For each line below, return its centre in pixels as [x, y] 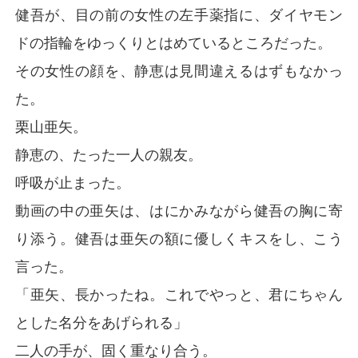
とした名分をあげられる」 [102, 322]
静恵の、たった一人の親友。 [109, 154]
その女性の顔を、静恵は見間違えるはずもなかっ [179, 70]
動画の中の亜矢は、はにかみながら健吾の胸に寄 [179, 210]
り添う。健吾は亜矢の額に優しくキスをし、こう [179, 238]
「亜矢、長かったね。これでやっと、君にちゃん [179, 294]
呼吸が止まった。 [73, 182]
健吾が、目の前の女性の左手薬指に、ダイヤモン [179, 14]
